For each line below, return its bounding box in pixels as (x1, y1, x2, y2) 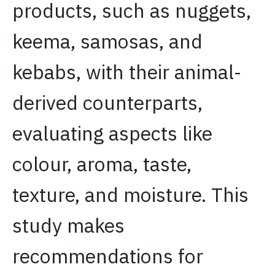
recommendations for (12, 242, 203, 269)
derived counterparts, (12, 89, 203, 115)
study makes (12, 212, 125, 238)
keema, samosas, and (12, 28, 203, 54)
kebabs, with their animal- (12, 58, 241, 85)
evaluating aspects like (12, 120, 212, 146)
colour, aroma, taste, (12, 150, 192, 177)
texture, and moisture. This (12, 181, 249, 207)
